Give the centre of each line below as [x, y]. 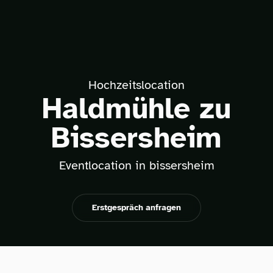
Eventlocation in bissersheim [136, 165]
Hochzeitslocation [136, 85]
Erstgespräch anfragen [136, 207]
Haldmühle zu [136, 108]
